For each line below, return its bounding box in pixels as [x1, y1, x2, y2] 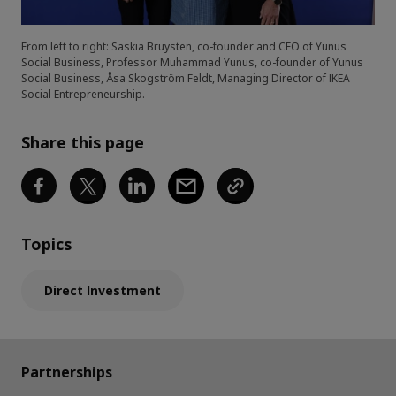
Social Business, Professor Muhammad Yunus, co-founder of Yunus [21, 54, 363, 70]
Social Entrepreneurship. [21, 86, 145, 102]
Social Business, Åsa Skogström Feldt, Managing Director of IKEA [21, 70, 350, 86]
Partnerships [21, 362, 112, 382]
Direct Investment [44, 281, 161, 299]
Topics [21, 232, 72, 255]
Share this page [21, 131, 144, 153]
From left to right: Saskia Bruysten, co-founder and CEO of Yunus [21, 38, 346, 54]
